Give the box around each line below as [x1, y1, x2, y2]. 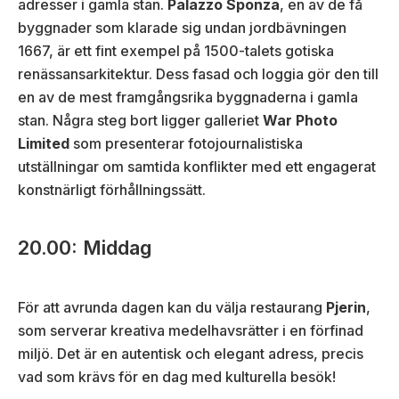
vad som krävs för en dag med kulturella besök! [18, 367, 336, 386]
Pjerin [326, 297, 366, 316]
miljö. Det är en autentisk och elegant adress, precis [18, 344, 363, 362]
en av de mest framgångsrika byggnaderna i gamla [18, 87, 358, 106]
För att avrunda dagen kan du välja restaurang [18, 297, 326, 316]
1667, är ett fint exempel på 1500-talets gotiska [18, 41, 334, 60]
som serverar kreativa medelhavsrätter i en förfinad [18, 321, 363, 339]
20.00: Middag [18, 235, 151, 259]
